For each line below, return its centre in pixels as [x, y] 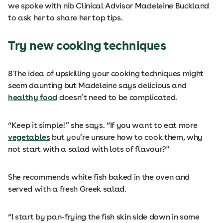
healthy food [33, 97]
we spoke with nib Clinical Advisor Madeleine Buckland [109, 6]
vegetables [29, 137]
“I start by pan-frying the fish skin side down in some [104, 217]
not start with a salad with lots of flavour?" [89, 149]
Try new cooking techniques [87, 46]
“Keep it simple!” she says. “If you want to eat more [103, 125]
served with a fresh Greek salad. [67, 189]
